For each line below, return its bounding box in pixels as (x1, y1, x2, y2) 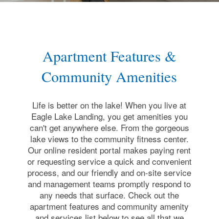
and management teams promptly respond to (28, 177, 191, 190)
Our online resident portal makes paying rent (28, 144, 191, 156)
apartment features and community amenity (30, 200, 189, 213)
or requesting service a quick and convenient (27, 155, 192, 168)
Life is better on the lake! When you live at (32, 99, 187, 111)
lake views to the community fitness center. (30, 132, 189, 145)
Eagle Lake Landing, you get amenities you (31, 110, 188, 123)
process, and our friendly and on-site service (27, 166, 192, 179)
